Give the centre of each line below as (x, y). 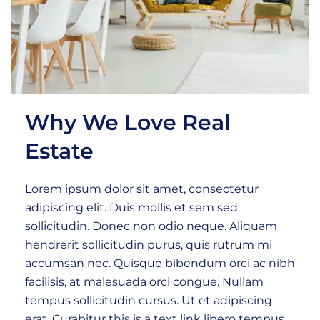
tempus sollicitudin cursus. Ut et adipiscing (149, 301)
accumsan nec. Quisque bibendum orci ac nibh (160, 264)
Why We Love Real (128, 123)
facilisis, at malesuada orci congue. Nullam (144, 282)
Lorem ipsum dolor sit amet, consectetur (142, 189)
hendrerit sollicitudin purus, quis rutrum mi (149, 245)
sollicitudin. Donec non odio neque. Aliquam (151, 226)
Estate (59, 151)
